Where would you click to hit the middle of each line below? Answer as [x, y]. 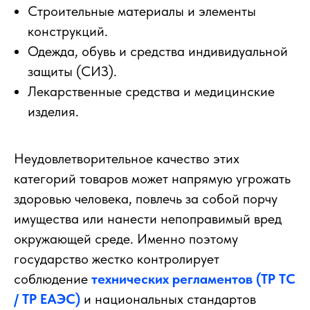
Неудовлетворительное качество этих [127, 159]
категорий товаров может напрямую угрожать [152, 179]
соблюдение [53, 279]
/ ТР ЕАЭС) [47, 299]
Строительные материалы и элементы [142, 11]
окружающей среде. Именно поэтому [126, 239]
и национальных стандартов [168, 299]
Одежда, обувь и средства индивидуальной [158, 52]
